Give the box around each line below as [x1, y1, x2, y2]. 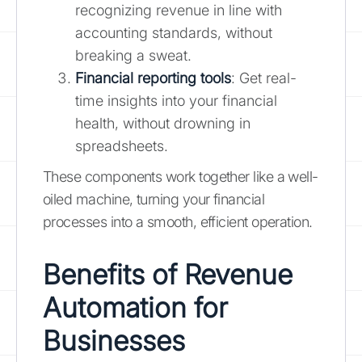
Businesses [43, 323, 185, 357]
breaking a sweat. [75, 46, 192, 64]
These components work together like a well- [43, 167, 318, 185]
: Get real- [231, 69, 297, 86]
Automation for [43, 290, 228, 324]
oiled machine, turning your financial [43, 190, 265, 208]
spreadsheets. [75, 137, 168, 154]
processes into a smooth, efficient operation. [43, 213, 313, 230]
